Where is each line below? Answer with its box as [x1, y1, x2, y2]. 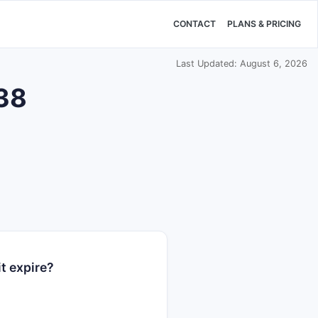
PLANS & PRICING [227, 18, 301, 30]
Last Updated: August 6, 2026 [176, 58, 307, 69]
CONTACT [173, 18, 216, 30]
